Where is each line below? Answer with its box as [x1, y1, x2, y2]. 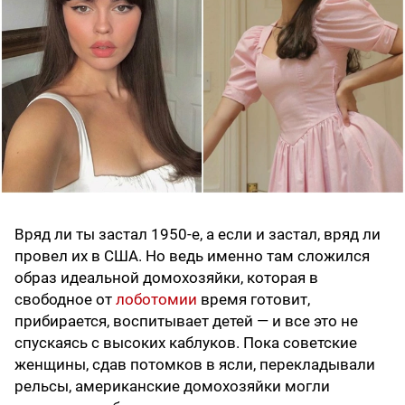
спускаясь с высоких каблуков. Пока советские [14, 333, 357, 352]
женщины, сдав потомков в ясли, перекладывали [14, 354, 375, 373]
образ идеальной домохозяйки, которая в [14, 268, 318, 287]
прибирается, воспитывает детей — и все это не [14, 311, 358, 330]
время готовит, [197, 289, 310, 308]
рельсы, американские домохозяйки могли [14, 376, 330, 395]
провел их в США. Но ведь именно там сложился [14, 246, 370, 265]
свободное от [14, 289, 116, 308]
